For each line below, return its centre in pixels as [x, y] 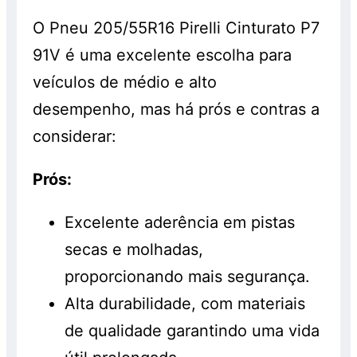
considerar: [75, 137]
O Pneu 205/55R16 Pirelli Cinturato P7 [177, 28]
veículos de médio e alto [125, 82]
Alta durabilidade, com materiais [185, 304]
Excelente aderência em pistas [180, 223]
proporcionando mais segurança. [188, 277]
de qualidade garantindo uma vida [192, 331]
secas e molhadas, [134, 250]
